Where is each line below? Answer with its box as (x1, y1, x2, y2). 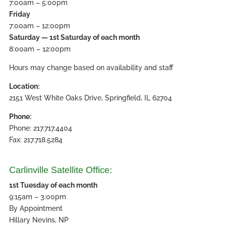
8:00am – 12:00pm (9, 45, 71, 53)
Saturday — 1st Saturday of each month (9, 33, 140, 42)
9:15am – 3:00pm (9, 193, 66, 201)
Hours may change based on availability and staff (9, 64, 173, 72)
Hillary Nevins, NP (9, 216, 69, 224)
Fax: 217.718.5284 (9, 136, 63, 144)
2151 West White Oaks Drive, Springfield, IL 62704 (9, 94, 172, 102)
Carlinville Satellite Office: (9, 165, 112, 176)
